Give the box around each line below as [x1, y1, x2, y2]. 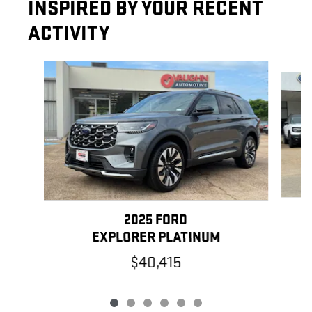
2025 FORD [124, 212, 188, 229]
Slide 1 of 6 [10, 61, 58, 75]
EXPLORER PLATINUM [91, 229, 220, 247]
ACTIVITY [28, 22, 109, 47]
